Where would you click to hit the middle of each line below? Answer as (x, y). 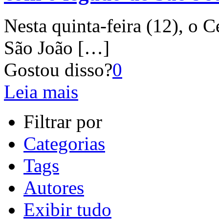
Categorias (64, 144)
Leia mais (41, 92)
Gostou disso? (58, 70)
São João (38, 48)
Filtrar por (63, 122)
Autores (54, 188)
